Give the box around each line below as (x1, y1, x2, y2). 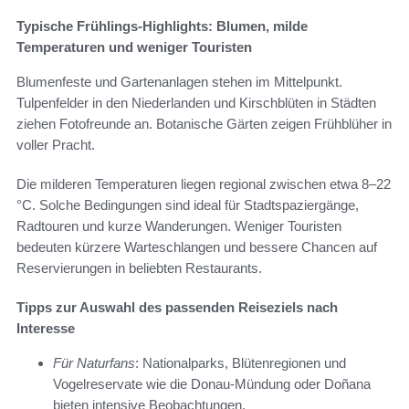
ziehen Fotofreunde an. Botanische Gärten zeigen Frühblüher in (16, 115, 392, 131)
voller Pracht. (16, 136, 95, 152)
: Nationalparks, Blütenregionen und (135, 354, 346, 371)
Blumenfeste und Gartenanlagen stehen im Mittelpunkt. (16, 73, 342, 89)
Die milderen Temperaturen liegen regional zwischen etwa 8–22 (16, 175, 391, 192)
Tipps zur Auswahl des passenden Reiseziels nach (16, 299, 338, 315)
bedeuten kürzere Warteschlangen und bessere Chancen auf (16, 238, 377, 255)
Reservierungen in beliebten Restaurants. (16, 259, 262, 276)
